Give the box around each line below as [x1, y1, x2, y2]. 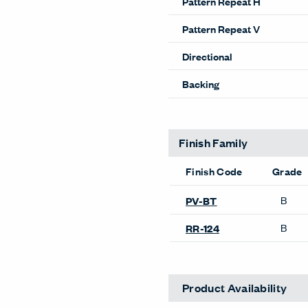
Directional [182, 48, 232, 63]
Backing [182, 76, 219, 91]
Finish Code [186, 164, 243, 178]
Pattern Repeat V [182, 21, 260, 36]
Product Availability [182, 279, 287, 296]
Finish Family [179, 134, 248, 151]
